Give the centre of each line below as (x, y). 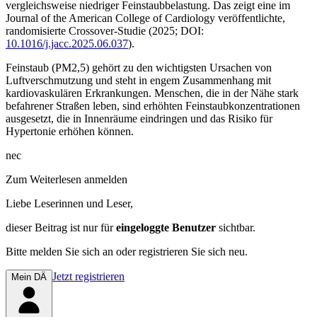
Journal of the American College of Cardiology (110, 18)
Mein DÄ (29, 277)
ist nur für (92, 227)
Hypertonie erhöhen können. (70, 131)
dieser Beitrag (36, 227)
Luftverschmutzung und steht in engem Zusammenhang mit (138, 80)
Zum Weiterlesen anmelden (67, 179)
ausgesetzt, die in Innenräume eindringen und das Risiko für (139, 118)
